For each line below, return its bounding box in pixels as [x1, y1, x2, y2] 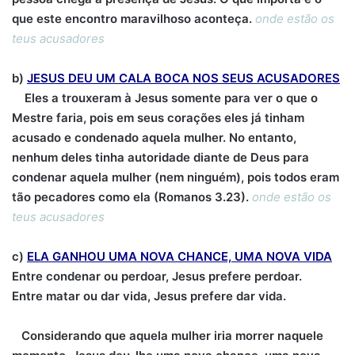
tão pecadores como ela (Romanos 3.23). [12, 189, 252, 204]
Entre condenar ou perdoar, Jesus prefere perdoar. [12, 269, 302, 284]
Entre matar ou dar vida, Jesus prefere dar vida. [12, 288, 286, 303]
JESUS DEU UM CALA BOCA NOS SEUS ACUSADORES [27, 71, 340, 86]
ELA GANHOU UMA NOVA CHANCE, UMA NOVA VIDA [27, 249, 332, 264]
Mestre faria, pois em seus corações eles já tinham [12, 110, 304, 125]
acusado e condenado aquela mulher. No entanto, [12, 130, 296, 145]
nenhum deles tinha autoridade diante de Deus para [12, 150, 309, 165]
